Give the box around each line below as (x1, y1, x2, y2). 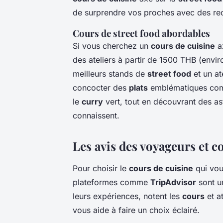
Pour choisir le (73, 163, 129, 173)
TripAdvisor (150, 177, 196, 187)
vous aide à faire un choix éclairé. (73, 205, 200, 215)
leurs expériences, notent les (73, 191, 182, 201)
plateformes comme (73, 177, 150, 187)
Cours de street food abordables (73, 26, 210, 39)
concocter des (73, 82, 129, 93)
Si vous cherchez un (73, 40, 151, 51)
